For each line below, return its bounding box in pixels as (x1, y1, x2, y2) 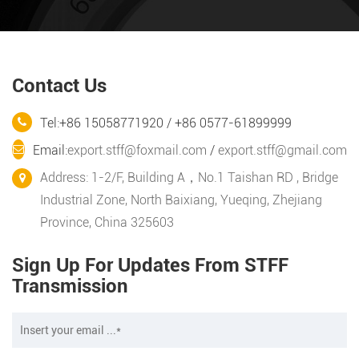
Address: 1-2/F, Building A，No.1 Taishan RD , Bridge (40, 170, 338, 186)
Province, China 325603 (40, 215, 174, 231)
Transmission (12, 275, 128, 298)
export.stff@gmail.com (218, 143, 347, 159)
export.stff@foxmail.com (67, 143, 207, 159)
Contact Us (12, 75, 107, 98)
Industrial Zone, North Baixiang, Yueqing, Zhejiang (40, 192, 322, 208)
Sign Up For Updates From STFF (12, 254, 288, 277)
